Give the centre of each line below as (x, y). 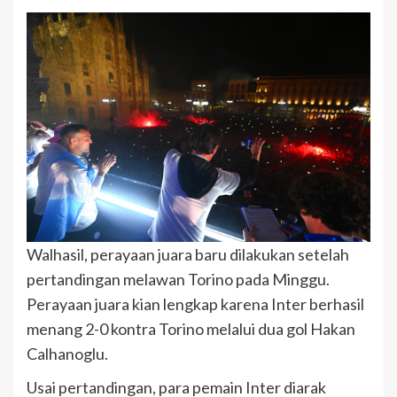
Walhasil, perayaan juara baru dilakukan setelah (188, 255)
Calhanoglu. (67, 354)
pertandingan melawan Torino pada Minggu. (178, 280)
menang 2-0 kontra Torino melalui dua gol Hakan (191, 329)
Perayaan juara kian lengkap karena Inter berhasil (195, 304)
